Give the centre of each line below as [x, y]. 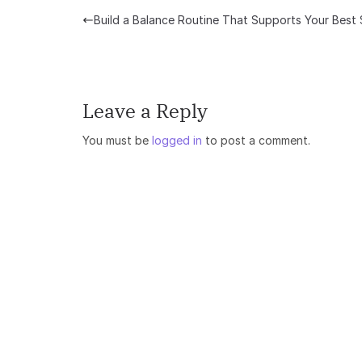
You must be [117, 140]
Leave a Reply [145, 111]
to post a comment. [256, 140]
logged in [177, 140]
